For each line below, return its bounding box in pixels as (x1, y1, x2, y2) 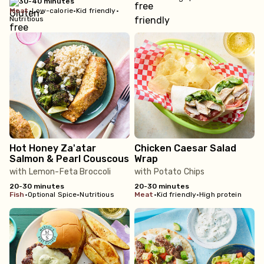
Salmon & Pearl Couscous (9, 153, 129, 164)
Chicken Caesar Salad (134, 143, 236, 154)
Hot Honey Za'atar (9, 143, 96, 154)
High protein (199, 190, 242, 199)
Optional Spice (27, 190, 77, 199)
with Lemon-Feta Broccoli (9, 167, 111, 177)
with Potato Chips (134, 167, 205, 177)
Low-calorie (31, 6, 73, 15)
